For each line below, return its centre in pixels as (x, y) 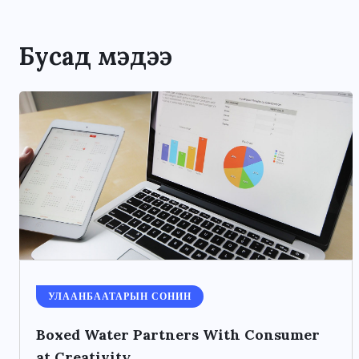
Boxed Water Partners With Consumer (178, 335)
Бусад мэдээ (96, 56)
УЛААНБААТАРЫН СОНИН (120, 297)
